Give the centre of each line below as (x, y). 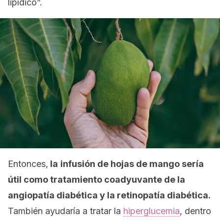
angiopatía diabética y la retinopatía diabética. (109, 195)
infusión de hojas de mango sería (132, 164)
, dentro (195, 211)
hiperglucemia (151, 211)
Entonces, (28, 164)
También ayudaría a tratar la (66, 211)
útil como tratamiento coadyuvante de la (96, 179)
